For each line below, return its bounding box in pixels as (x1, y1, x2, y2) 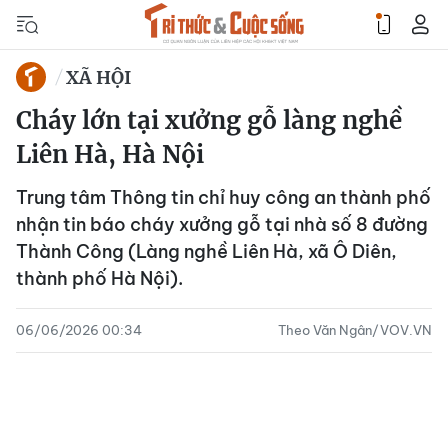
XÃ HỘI (66, 65, 131, 89)
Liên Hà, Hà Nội (16, 139, 204, 170)
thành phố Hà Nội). (16, 267, 183, 290)
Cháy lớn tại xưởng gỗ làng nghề (16, 105, 402, 136)
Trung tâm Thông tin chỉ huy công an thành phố (16, 186, 431, 209)
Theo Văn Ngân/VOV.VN (278, 322, 432, 338)
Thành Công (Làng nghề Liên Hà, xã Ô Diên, (16, 240, 397, 263)
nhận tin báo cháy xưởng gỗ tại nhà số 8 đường (16, 213, 428, 236)
